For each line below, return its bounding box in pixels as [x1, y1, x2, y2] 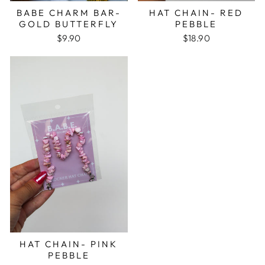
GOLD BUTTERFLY [19, 18, 119, 30]
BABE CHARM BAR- [16, 7, 121, 19]
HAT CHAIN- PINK [20, 238, 118, 250]
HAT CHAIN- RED [149, 7, 244, 19]
